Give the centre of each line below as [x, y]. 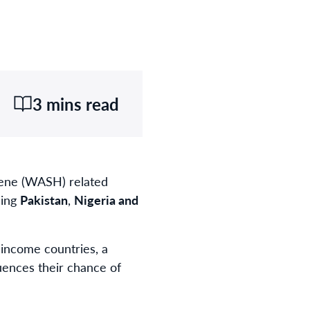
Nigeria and [106, 200]
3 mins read [76, 104]
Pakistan [44, 200]
